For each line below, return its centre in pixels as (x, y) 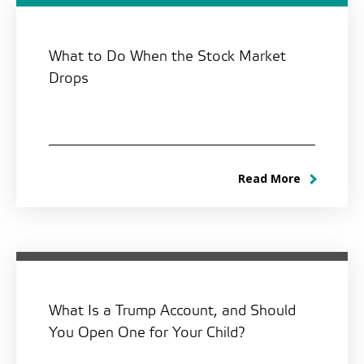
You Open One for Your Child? (147, 333)
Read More (271, 179)
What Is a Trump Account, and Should (172, 311)
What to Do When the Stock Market (167, 57)
